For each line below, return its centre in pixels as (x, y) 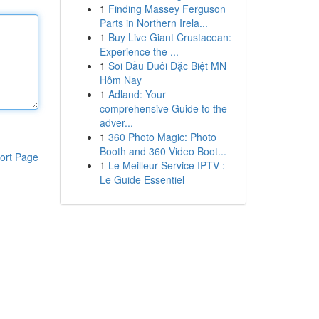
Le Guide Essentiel (142, 179)
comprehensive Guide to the (163, 108)
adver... (116, 122)
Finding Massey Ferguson (167, 9)
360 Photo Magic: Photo (162, 137)
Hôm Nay (120, 80)
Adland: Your (137, 94)
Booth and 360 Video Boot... (163, 151)
